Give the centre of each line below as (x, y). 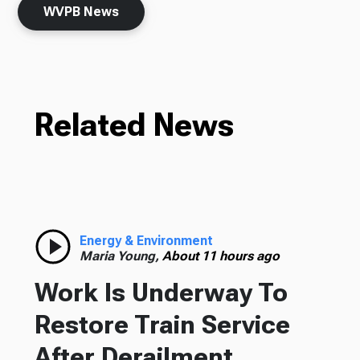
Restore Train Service (162, 324)
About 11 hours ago (221, 256)
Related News (134, 125)
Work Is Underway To (161, 292)
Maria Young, (121, 256)
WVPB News (82, 11)
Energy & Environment (146, 240)
